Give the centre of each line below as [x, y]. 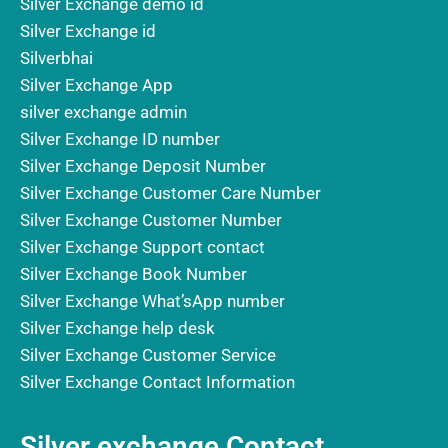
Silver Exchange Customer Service [148, 355]
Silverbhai [56, 58]
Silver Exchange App [96, 85]
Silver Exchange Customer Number [151, 220]
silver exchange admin [103, 112]
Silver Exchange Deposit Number [143, 166]
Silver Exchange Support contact [142, 247]
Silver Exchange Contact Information [157, 382]
